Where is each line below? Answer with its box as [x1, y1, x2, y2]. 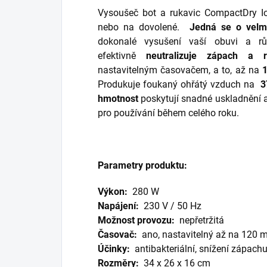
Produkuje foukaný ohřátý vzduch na [98, 79, 257, 91]
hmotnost [98, 93, 138, 105]
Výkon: [98, 186, 128, 198]
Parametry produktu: [98, 160, 190, 172]
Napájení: [98, 200, 139, 212]
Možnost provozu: [98, 215, 175, 226]
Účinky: [98, 243, 130, 255]
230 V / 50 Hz [144, 200, 201, 212]
